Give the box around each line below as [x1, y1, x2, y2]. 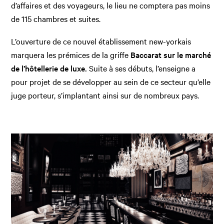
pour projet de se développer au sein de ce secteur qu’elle [11, 76, 211, 87]
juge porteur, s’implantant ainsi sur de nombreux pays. [11, 89, 199, 101]
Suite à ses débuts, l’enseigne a [87, 62, 196, 74]
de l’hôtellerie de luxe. [11, 62, 87, 74]
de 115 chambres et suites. [11, 13, 101, 24]
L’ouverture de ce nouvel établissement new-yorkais [11, 35, 191, 47]
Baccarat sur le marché [130, 49, 211, 60]
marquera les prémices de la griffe [11, 49, 131, 60]
